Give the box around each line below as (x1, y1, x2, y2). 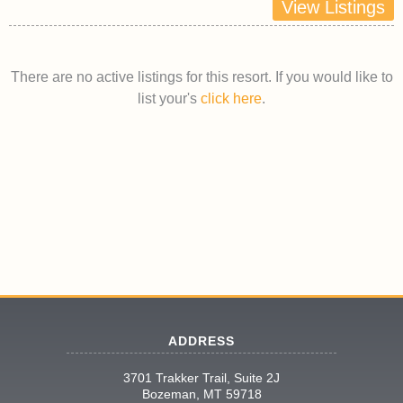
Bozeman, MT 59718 (141, 386, 262, 401)
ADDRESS (168, 333, 235, 348)
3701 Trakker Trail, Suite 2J (123, 370, 280, 385)
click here (201, 90, 262, 106)
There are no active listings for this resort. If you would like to (10, 68, 393, 85)
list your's (138, 90, 201, 106)
